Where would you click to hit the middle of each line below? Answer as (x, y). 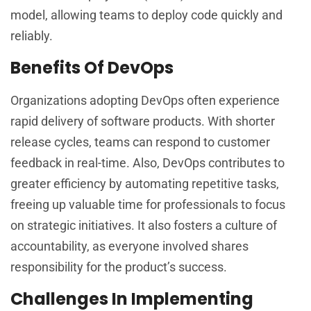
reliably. (32, 35)
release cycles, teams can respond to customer (140, 142)
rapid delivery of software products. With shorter (143, 121)
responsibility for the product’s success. (119, 267)
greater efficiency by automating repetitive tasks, (145, 183)
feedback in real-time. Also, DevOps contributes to (148, 162)
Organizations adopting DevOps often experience (145, 100)
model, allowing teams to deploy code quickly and (146, 15)
